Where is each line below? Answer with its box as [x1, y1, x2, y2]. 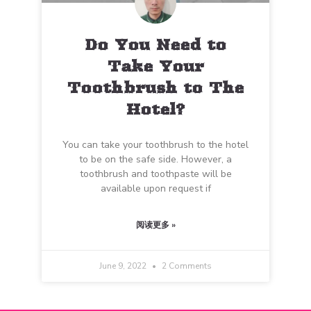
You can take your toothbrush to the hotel [62, 138, 249, 151]
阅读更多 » [135, 219, 176, 230]
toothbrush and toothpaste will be [79, 167, 232, 180]
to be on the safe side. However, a [79, 153, 232, 166]
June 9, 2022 [99, 260, 149, 271]
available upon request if [100, 182, 211, 195]
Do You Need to [85, 35, 226, 54]
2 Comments [160, 260, 212, 271]
